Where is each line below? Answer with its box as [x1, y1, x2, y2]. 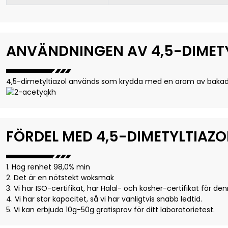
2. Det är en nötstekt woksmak [6, 173, 114, 183]
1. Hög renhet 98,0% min [6, 162, 90, 173]
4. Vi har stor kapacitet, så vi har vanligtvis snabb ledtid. [6, 194, 202, 205]
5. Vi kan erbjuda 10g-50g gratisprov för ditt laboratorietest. [6, 205, 215, 215]
